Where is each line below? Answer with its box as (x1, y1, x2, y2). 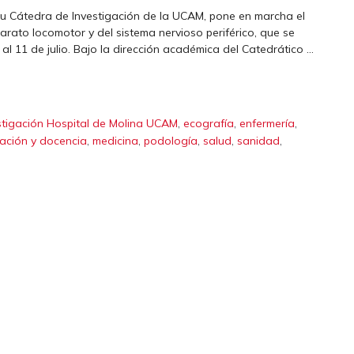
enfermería (239, 116, 296, 131)
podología (144, 134, 198, 149)
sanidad (237, 134, 280, 149)
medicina (92, 134, 138, 149)
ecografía (183, 116, 235, 131)
